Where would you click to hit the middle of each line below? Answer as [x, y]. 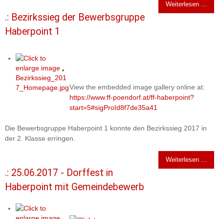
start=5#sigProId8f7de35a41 [114, 107]
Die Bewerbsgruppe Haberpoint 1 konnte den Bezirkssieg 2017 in [106, 128]
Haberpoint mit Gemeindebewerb [75, 187]
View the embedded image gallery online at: [137, 87]
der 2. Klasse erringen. [40, 138]
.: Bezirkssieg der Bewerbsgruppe [75, 17]
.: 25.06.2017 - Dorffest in [59, 173]
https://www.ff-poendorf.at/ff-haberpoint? [132, 97]
